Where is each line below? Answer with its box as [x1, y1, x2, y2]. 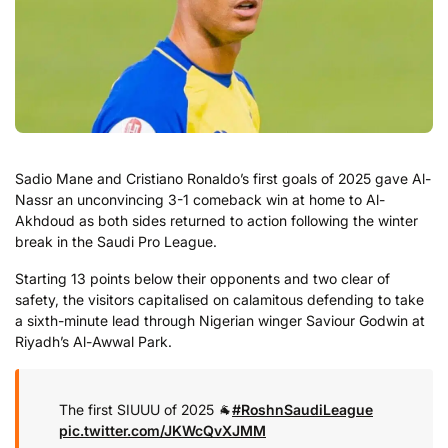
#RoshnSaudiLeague [232, 400, 373, 418]
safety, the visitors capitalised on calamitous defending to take [15, 291, 424, 309]
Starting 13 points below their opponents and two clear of [15, 270, 390, 288]
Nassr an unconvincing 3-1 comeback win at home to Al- [15, 190, 385, 208]
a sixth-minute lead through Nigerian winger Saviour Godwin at [15, 312, 425, 330]
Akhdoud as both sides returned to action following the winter [15, 211, 418, 229]
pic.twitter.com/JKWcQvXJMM [59, 421, 266, 439]
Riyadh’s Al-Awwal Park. [15, 333, 172, 351]
